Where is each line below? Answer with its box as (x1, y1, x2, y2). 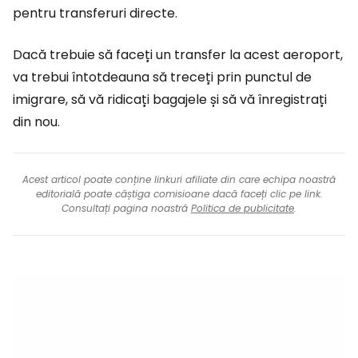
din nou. (13, 113, 60, 131)
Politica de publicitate (191, 201, 294, 215)
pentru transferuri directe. (13, 4, 177, 22)
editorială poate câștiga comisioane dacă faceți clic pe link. (35, 187, 323, 201)
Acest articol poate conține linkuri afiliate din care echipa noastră (22, 173, 336, 186)
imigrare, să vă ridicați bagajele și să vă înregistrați (13, 90, 327, 109)
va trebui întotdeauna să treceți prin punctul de (13, 68, 312, 86)
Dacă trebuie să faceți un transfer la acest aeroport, (13, 46, 343, 64)
